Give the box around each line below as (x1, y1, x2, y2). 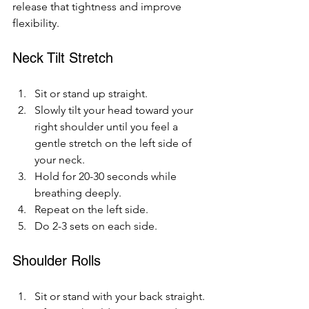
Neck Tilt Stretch (12, 49, 113, 66)
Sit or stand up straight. (34, 86, 148, 100)
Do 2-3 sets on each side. (34, 219, 157, 232)
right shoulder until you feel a (34, 119, 181, 133)
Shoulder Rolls (12, 252, 101, 269)
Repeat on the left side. (34, 202, 148, 216)
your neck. (34, 152, 85, 166)
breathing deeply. (34, 186, 121, 199)
